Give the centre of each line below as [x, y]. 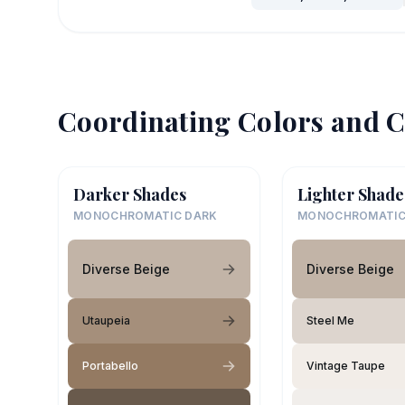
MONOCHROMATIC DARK [146, 216]
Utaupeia [106, 321]
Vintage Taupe [346, 366]
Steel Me [330, 321]
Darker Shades [130, 195]
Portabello [110, 366]
